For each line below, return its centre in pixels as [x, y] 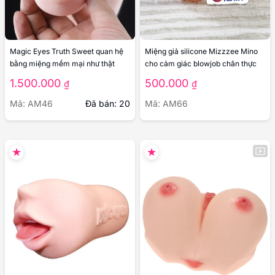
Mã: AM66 [166, 103]
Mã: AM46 [31, 103]
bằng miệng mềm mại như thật [62, 63]
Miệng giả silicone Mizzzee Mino [201, 51]
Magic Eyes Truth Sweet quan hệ [67, 51]
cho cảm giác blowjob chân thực [201, 63]
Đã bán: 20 [108, 103]
